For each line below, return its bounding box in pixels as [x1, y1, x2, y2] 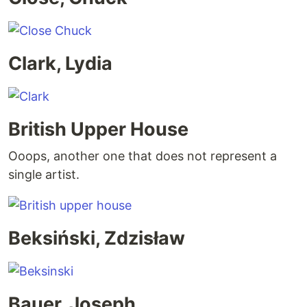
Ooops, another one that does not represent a [8, 149, 277, 164]
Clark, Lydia [8, 52, 112, 75]
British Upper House [8, 118, 188, 141]
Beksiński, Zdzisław [8, 227, 185, 250]
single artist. [8, 167, 79, 182]
